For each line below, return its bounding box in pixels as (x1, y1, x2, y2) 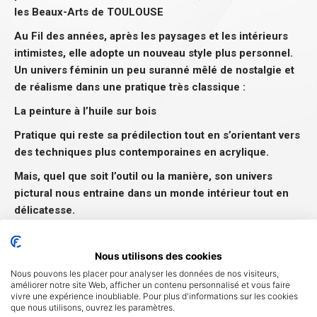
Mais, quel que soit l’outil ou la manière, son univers (14, 170, 272, 183)
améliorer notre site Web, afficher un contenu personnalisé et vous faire (11, 279, 290, 289)
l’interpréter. (14, 255, 76, 268)
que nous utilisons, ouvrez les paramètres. (11, 301, 175, 312)
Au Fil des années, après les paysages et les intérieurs (14, 30, 288, 43)
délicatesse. (14, 204, 75, 217)
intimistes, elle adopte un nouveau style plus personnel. (14, 47, 293, 60)
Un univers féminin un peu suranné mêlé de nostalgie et (14, 64, 294, 77)
